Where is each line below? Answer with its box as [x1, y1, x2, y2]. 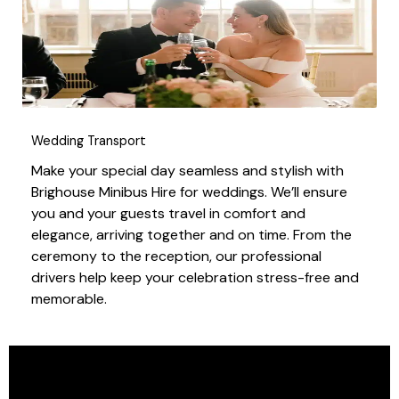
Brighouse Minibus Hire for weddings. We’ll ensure [31, 182, 347, 201]
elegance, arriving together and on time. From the [31, 224, 352, 244]
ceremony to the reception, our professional [31, 246, 322, 265]
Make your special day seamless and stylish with [31, 160, 344, 180]
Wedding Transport [31, 132, 146, 150]
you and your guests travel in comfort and [31, 203, 305, 223]
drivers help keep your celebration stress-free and [31, 267, 359, 287]
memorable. [31, 289, 107, 308]
